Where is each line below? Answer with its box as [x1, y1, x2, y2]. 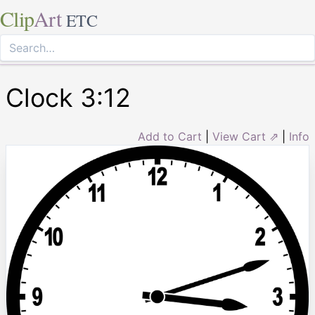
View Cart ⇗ [212, 129, 278, 143]
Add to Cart [138, 129, 202, 143]
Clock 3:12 [6, 82, 131, 113]
